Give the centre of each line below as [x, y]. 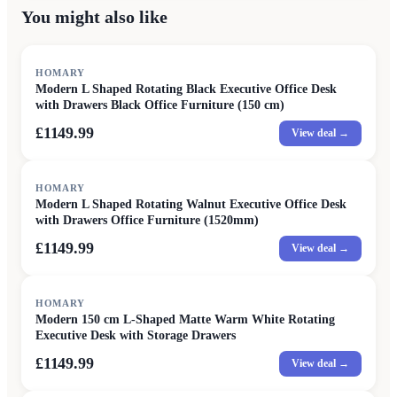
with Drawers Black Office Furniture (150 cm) [160, 105]
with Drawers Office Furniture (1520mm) [147, 220]
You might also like [94, 16]
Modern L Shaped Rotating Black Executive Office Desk [186, 89]
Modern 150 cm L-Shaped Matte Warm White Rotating [185, 319]
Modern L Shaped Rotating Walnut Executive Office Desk [191, 204]
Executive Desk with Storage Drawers [136, 335]
